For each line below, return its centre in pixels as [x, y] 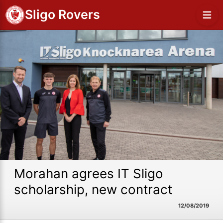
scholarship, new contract [93, 189]
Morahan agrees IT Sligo [89, 173]
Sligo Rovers [62, 14]
